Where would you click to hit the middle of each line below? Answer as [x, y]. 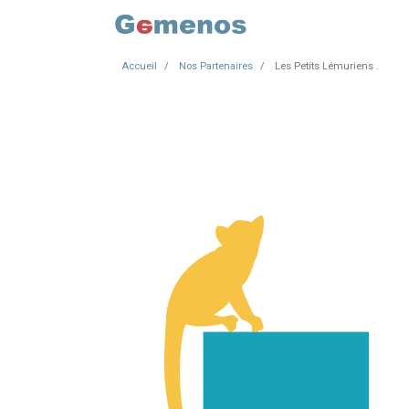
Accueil [139, 66]
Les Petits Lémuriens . [327, 66]
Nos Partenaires [216, 66]
